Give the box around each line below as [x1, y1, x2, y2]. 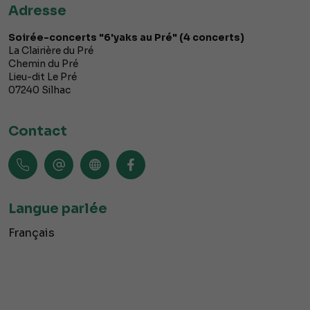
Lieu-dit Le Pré [8, 71, 77, 84]
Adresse [8, 2, 66, 20]
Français [8, 226, 55, 241]
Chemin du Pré [8, 57, 78, 71]
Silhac [42, 84, 71, 97]
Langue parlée [8, 200, 107, 218]
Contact [8, 122, 67, 140]
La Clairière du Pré [8, 44, 93, 57]
